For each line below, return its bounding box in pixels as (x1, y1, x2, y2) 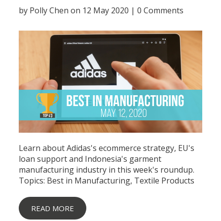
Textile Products (134, 175, 195, 186)
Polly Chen (30, 4, 69, 16)
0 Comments (137, 4, 184, 16)
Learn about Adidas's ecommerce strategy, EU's (19, 142, 195, 153)
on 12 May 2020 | (69, 4, 138, 16)
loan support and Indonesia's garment (19, 153, 162, 164)
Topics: (19, 175, 47, 186)
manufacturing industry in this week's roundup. (19, 164, 195, 175)
